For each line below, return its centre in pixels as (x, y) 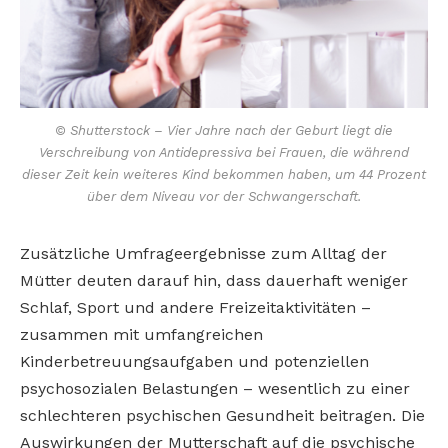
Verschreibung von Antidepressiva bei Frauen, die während (224, 152)
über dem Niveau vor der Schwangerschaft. (224, 196)
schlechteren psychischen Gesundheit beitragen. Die (222, 415)
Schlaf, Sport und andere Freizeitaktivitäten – (195, 307)
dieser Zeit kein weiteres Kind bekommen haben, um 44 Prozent (224, 174)
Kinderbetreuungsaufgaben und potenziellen (194, 361)
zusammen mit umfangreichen (141, 334)
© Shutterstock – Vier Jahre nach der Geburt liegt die (224, 130)
